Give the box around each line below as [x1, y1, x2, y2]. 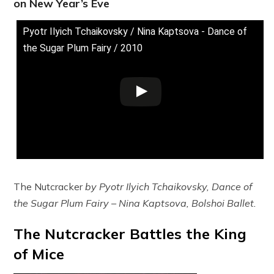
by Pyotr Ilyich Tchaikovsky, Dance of [85, 180, 253, 193]
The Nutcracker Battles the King [13, 224, 247, 243]
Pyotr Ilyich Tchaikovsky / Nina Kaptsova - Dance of [23, 26, 248, 38]
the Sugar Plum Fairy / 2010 [23, 42, 143, 54]
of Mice [13, 244, 65, 263]
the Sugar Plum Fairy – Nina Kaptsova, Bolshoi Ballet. [13, 196, 257, 209]
